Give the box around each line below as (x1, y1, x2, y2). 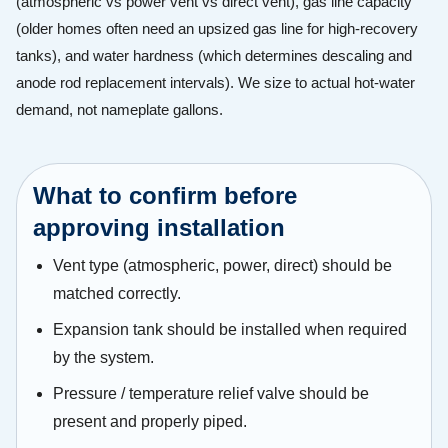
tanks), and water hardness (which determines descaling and (16, 47, 412, 65)
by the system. (53, 349, 154, 367)
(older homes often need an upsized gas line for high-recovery (16, 20, 418, 38)
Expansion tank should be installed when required (53, 321, 407, 339)
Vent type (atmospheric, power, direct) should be (53, 257, 392, 275)
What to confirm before (33, 182, 297, 210)
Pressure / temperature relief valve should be (53, 385, 369, 403)
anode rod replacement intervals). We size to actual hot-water (16, 74, 415, 92)
